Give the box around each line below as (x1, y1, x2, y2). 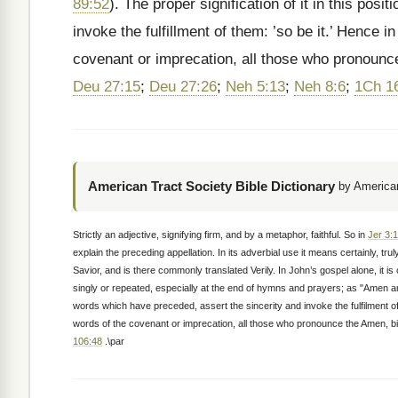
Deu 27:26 (149, 78, 217, 95)
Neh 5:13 (226, 78, 285, 95)
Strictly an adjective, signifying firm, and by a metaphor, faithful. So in (73, 229, 368, 240)
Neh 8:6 (294, 78, 346, 95)
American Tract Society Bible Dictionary (88, 179, 335, 194)
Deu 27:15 (73, 78, 140, 95)
